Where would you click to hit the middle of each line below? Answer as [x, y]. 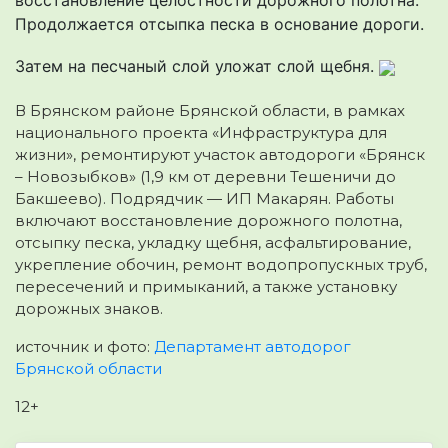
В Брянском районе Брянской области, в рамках [210, 110]
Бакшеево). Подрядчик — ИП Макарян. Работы [204, 198]
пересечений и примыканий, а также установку [206, 286]
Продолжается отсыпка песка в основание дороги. [219, 23]
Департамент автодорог [252, 346]
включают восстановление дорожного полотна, [208, 220]
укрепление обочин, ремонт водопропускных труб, [221, 264]
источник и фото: [84, 346]
